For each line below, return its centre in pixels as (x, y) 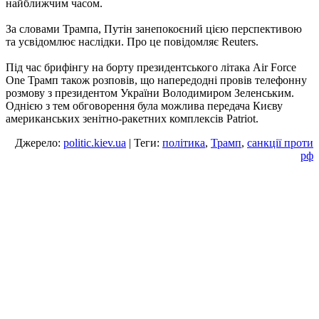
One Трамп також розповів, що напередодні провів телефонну (156, 80)
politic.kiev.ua (95, 143)
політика (184, 143)
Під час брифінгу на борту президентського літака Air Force (151, 68)
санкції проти (280, 143)
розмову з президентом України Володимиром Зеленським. (150, 93)
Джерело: (39, 143)
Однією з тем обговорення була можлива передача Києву (144, 106)
